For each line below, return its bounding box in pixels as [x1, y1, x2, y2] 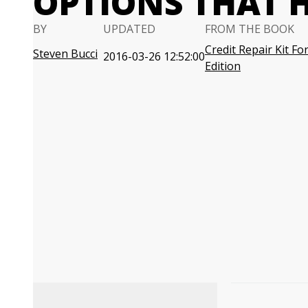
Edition [205, 58, 241, 74]
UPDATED [103, 21, 155, 36]
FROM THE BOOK [205, 21, 294, 36]
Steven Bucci [33, 46, 98, 61]
